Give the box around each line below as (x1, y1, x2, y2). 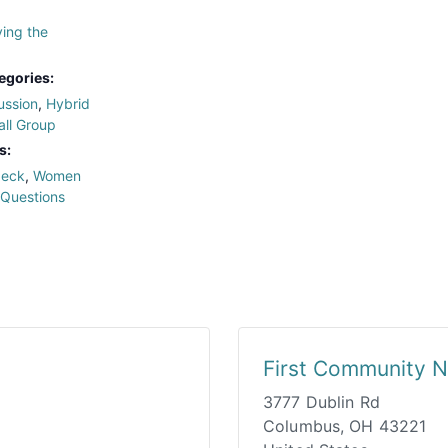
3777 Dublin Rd (263, 391, 380, 412)
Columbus (263, 415, 341, 436)
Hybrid (46, 94, 90, 112)
